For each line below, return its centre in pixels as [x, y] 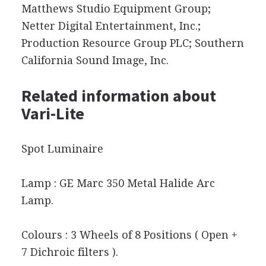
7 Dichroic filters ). [69, 252]
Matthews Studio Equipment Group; [116, 8]
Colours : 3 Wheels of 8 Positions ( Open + [129, 235]
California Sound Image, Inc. [95, 60]
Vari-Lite [53, 113]
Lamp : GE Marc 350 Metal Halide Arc [118, 183]
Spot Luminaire [62, 148]
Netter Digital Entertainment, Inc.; [111, 26]
